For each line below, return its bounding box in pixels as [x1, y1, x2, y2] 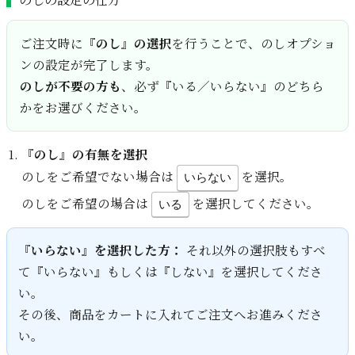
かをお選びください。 [19, 98, 147, 116]
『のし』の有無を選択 [21, 145, 148, 163]
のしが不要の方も [19, 77, 121, 95]
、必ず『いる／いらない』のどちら [120, 77, 324, 95]
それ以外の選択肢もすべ [182, 241, 326, 259]
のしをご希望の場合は [21, 193, 151, 212]
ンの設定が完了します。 [19, 55, 158, 74]
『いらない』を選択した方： [17, 241, 183, 259]
